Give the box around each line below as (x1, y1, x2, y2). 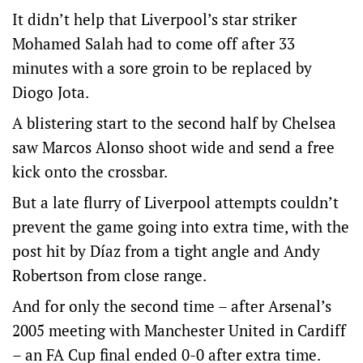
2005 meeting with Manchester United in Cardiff (12, 320, 346, 341)
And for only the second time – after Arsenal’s (12, 296, 331, 317)
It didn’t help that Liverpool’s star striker (12, 9, 297, 30)
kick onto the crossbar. (12, 161, 171, 182)
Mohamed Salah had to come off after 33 (12, 33, 295, 54)
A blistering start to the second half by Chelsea (12, 113, 336, 134)
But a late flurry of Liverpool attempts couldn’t (12, 192, 339, 213)
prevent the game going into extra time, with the (12, 216, 349, 237)
